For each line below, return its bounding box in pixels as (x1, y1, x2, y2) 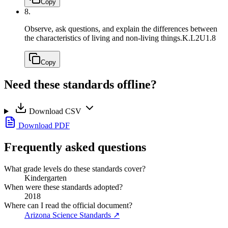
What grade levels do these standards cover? (4, 164, 146, 173)
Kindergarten (24, 173, 67, 182)
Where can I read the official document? (4, 201, 132, 210)
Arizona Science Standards (24, 210, 111, 219)
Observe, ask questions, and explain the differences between (24, 24, 217, 34)
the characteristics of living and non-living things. (24, 34, 182, 43)
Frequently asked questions (4, 140, 146, 154)
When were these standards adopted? (4, 182, 123, 191)
